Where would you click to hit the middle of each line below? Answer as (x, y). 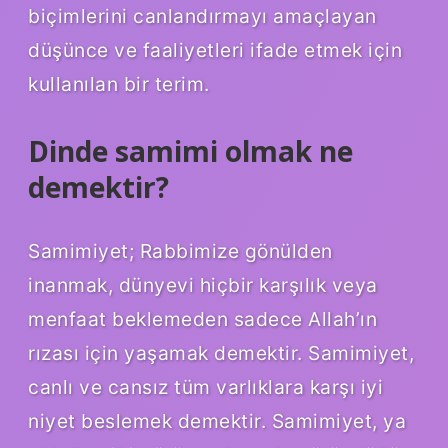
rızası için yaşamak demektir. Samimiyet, (221, 352)
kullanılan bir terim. (119, 83)
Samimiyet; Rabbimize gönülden (180, 250)
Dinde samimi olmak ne (190, 150)
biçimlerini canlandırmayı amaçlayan (202, 15)
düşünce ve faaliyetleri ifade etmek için (215, 49)
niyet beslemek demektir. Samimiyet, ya (217, 420)
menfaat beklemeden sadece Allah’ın (202, 318)
